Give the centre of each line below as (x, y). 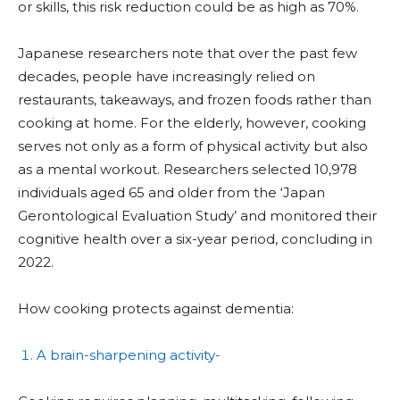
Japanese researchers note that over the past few (187, 53)
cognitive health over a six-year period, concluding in (195, 238)
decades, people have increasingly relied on (167, 76)
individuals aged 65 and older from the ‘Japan (171, 192)
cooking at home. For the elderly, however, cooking (192, 122)
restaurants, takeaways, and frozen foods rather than (195, 99)
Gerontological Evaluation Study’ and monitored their (197, 215)
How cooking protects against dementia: (156, 308)
